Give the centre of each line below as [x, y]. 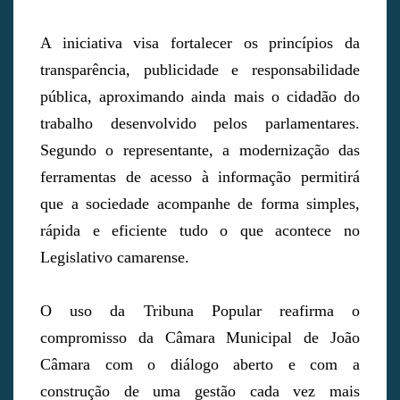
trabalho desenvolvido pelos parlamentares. [200, 124]
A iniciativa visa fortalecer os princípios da [200, 43]
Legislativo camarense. [115, 258]
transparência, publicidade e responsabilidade [200, 70]
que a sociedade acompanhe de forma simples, [200, 204]
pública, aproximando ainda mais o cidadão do [200, 97]
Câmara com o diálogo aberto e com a [200, 365]
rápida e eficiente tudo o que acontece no [200, 231]
